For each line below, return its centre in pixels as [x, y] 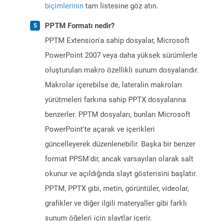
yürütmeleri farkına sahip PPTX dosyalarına [115, 100]
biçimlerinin [64, 6]
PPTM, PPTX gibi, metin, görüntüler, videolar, [117, 189]
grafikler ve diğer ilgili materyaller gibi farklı [116, 203]
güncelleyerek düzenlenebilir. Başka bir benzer [120, 144]
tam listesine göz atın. [121, 6]
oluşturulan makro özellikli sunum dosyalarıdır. [122, 70]
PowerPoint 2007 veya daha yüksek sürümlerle [121, 55]
